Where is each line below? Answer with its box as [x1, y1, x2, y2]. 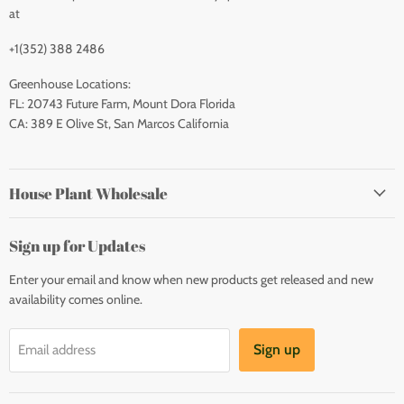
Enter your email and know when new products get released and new [9, 271, 373, 288]
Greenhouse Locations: [9, 76, 131, 93]
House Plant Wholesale [9, 182, 168, 204]
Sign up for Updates [9, 234, 145, 256]
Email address [18, 342, 96, 359]
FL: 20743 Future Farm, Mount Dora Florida [9, 96, 235, 113]
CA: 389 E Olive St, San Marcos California [9, 115, 229, 133]
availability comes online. [9, 290, 142, 308]
